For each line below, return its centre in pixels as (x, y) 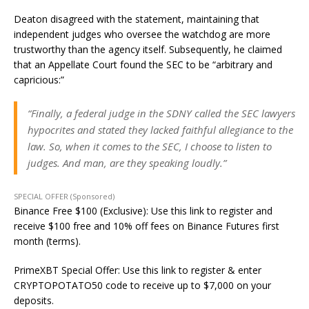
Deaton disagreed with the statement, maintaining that (137, 19)
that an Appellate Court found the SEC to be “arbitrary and (143, 64)
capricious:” (39, 80)
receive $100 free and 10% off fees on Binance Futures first (147, 226)
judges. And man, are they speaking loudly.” (127, 163)
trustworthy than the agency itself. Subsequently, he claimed (148, 49)
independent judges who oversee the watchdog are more (142, 34)
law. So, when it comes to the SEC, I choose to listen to (150, 146)
